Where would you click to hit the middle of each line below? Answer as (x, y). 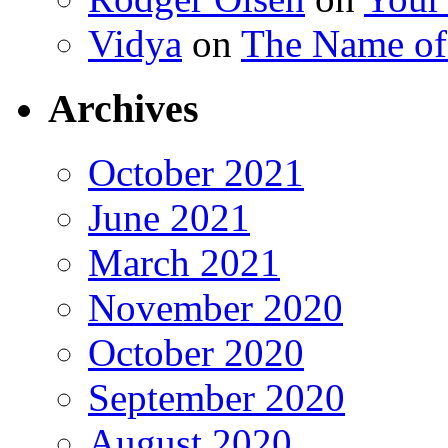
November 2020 (215, 308)
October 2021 (196, 173)
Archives (123, 108)
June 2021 (169, 218)
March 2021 (184, 263)
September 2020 (216, 398)
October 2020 (196, 353)
